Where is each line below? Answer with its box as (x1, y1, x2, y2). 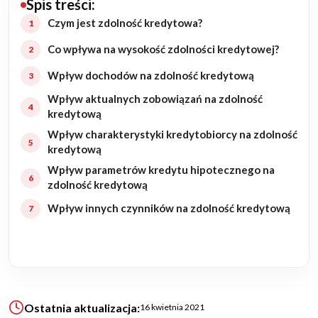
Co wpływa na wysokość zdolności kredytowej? (48, 43, 279, 56)
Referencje (16, 234, 79, 248)
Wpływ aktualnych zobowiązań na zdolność (48, 92, 263, 106)
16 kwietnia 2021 (140, 302, 204, 313)
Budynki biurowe (16, 161, 110, 176)
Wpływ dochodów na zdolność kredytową (48, 69, 254, 82)
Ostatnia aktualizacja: (24, 300, 140, 314)
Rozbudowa (16, 89, 84, 104)
